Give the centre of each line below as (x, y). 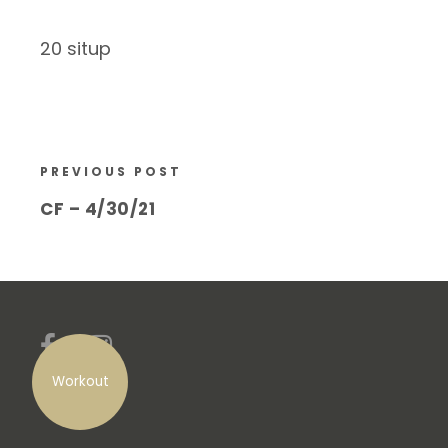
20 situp (75, 49)
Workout (80, 381)
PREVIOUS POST (111, 172)
